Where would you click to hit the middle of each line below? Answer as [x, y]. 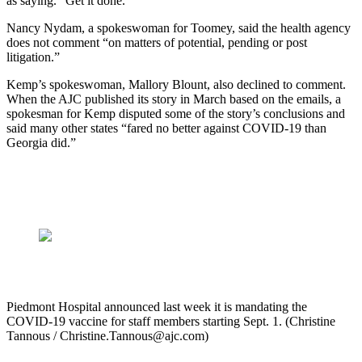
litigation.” [33, 57]
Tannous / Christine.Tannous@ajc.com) [107, 336]
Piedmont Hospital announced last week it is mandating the [157, 307]
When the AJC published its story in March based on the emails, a [174, 99]
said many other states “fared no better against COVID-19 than [166, 128]
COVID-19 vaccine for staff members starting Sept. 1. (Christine [171, 322]
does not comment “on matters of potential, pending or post [157, 43]
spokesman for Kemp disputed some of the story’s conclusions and [176, 114]
